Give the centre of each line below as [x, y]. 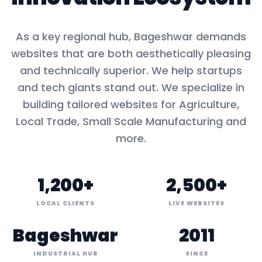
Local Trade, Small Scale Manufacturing [119, 121]
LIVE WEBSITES [196, 203]
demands [220, 37]
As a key [39, 37]
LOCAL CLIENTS [65, 203]
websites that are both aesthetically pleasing [131, 54]
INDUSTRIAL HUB [65, 254]
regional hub [96, 37]
